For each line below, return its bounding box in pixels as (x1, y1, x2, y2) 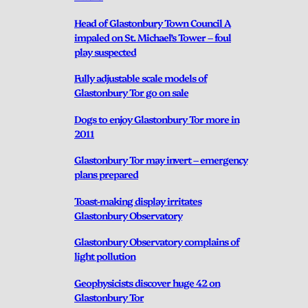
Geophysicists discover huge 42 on (74, 275, 220, 289)
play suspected (74, 44, 136, 58)
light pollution (74, 249, 135, 263)
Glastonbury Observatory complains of (74, 234, 239, 249)
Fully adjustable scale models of (74, 71, 207, 85)
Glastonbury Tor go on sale (74, 85, 188, 100)
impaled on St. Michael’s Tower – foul (74, 30, 231, 44)
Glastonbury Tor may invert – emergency (74, 153, 247, 167)
